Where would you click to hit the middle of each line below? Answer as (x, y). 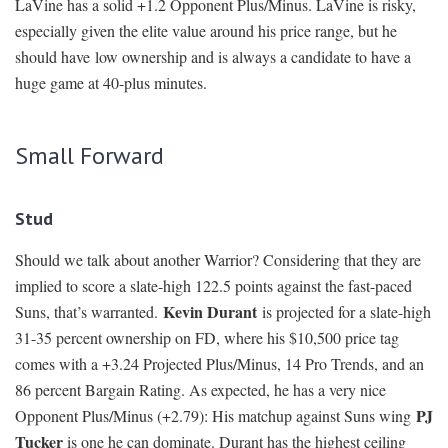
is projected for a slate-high (346, 312)
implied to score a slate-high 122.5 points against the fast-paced (213, 286)
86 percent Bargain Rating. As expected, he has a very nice (200, 390)
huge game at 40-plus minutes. (111, 83)
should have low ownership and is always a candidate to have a (213, 57)
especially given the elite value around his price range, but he (206, 31)
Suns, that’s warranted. (89, 312)
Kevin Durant (212, 312)
